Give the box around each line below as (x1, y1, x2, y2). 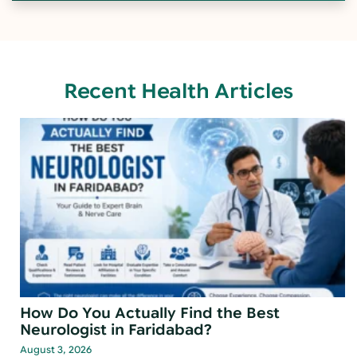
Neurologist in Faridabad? (12, 321, 204, 339)
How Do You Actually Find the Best (12, 304, 272, 322)
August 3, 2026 (12, 343, 84, 355)
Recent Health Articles (63, 79, 294, 104)
